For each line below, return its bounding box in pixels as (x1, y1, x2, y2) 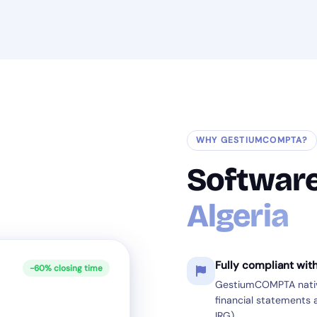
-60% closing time (30, 263, 103, 274)
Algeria (187, 197, 289, 235)
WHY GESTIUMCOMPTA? (196, 134, 308, 146)
